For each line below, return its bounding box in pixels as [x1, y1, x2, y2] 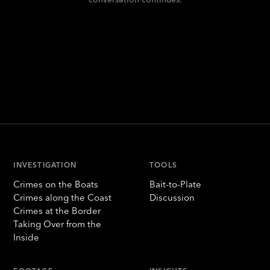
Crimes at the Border [13, 205, 101, 216]
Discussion [149, 192, 195, 203]
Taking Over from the [13, 218, 102, 230]
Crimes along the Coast [13, 192, 112, 203]
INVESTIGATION [13, 160, 77, 169]
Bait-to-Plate [149, 178, 201, 190]
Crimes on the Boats [13, 178, 99, 190]
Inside [13, 231, 40, 243]
